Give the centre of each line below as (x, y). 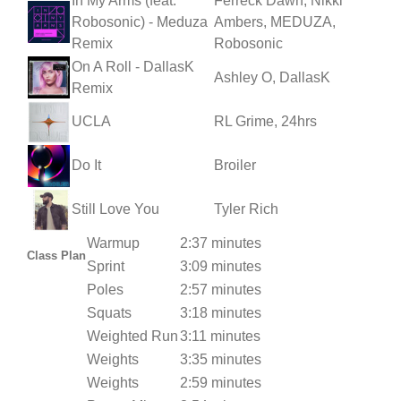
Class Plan (56, 255)
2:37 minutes (221, 243)
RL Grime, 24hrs (265, 121)
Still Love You (115, 209)
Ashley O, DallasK (272, 77)
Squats (109, 312)
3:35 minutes (221, 359)
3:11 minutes (220, 336)
